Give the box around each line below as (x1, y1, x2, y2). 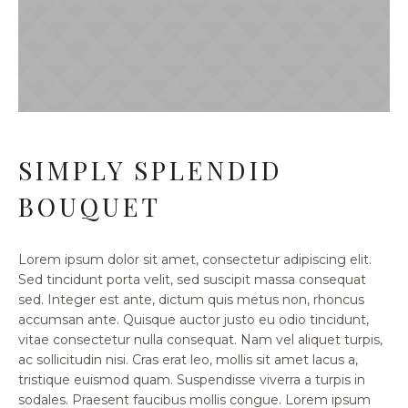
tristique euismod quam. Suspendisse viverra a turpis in (18, 371, 365, 388)
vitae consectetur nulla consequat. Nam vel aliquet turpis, (18, 331, 382, 348)
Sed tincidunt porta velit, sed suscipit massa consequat (18, 270, 366, 288)
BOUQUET (18, 189, 161, 223)
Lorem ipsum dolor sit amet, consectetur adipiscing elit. (18, 250, 372, 268)
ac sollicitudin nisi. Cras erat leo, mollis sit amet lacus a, (18, 351, 358, 368)
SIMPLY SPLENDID (18, 152, 283, 187)
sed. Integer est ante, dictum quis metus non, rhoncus (18, 291, 364, 308)
